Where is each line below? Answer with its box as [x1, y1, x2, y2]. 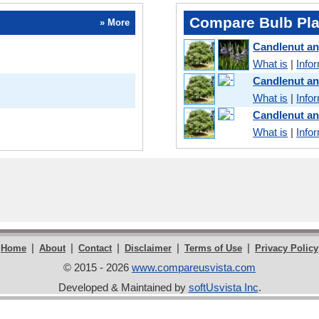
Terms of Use [184, 243, 242, 254]
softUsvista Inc [188, 281, 258, 294]
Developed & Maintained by [58, 281, 189, 294]
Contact [78, 243, 112, 254]
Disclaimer [125, 243, 172, 254]
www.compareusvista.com [132, 261, 256, 274]
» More [99, 17, 130, 28]
